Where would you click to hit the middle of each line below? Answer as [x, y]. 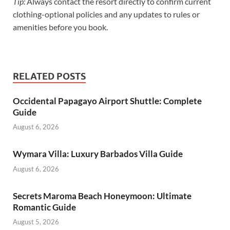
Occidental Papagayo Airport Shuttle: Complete [107, 101]
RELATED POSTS [49, 76]
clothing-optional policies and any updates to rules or [106, 14]
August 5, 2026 [36, 222]
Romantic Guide [44, 207]
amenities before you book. [60, 27]
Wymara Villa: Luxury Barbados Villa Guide [98, 154]
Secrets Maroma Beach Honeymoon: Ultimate [102, 196]
